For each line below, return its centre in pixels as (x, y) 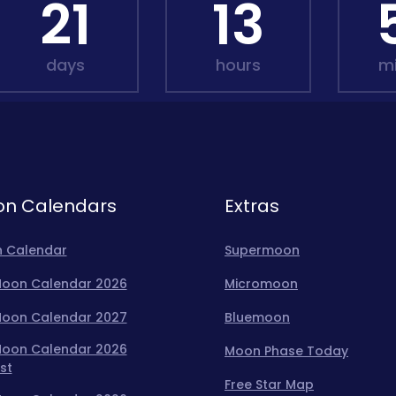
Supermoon (262, 250)
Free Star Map (269, 385)
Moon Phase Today (286, 351)
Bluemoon (257, 317)
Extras (252, 206)
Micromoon (261, 284)
